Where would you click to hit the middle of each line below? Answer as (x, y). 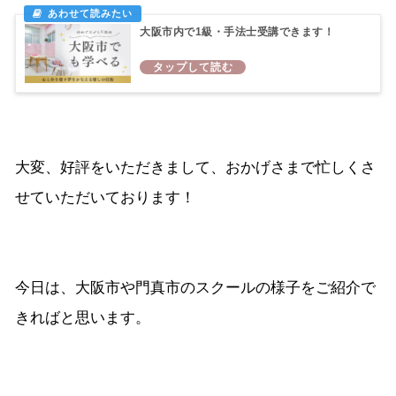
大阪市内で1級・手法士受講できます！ (237, 31)
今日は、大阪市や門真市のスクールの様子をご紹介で (195, 288)
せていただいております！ (105, 198)
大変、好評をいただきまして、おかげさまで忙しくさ (195, 168)
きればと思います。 (83, 318)
